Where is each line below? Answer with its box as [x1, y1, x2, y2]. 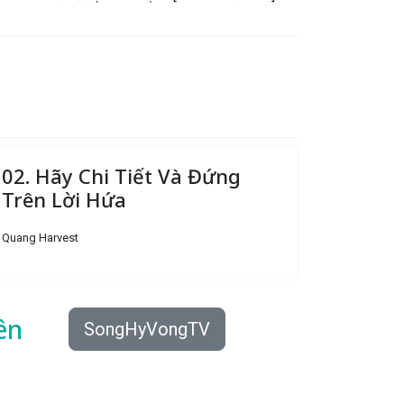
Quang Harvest [2, 231, 78, 244]
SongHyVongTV [84, 318, 210, 340]
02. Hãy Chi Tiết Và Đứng [2, 162, 241, 189]
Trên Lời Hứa [2, 186, 126, 213]
